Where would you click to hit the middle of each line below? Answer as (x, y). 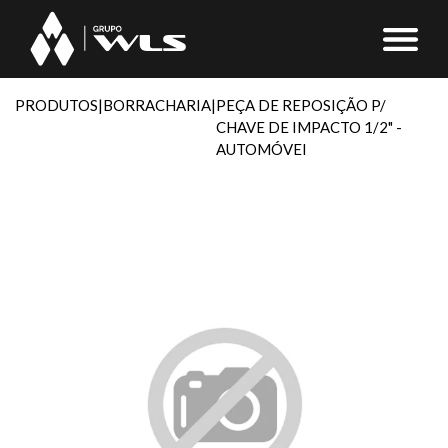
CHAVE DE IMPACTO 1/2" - (309, 126)
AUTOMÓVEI (261, 148)
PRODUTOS (56, 104)
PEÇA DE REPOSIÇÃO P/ (301, 104)
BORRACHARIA (157, 104)
